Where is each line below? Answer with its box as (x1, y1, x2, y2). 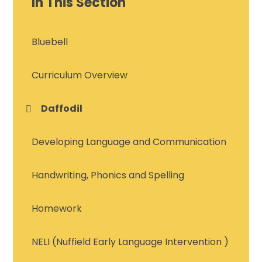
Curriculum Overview (32, 68, 128, 82)
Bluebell (32, 35, 68, 49)
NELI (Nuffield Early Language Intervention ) (32, 235, 229, 249)
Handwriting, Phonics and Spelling (32, 168, 185, 182)
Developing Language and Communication (32, 135, 227, 149)
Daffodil (41, 102, 83, 116)
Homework (32, 202, 82, 216)
